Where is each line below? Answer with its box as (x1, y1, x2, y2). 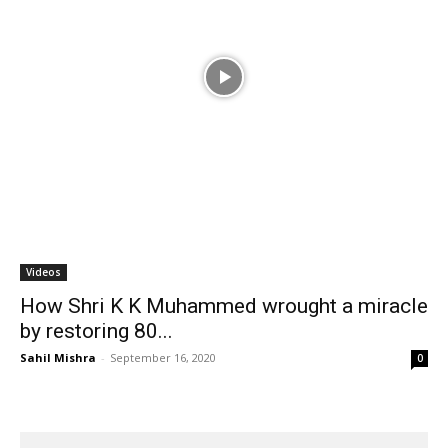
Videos (26, 265, 61, 279)
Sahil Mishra (20, 350, 96, 365)
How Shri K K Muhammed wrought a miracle (20, 294, 428, 318)
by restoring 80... (20, 319, 173, 343)
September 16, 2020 (110, 350, 216, 365)
